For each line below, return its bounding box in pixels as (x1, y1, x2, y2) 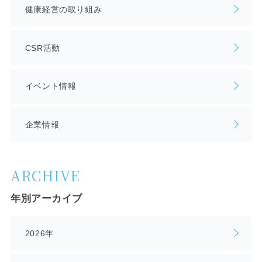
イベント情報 (25, 81, 77, 91)
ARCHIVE (10, 165, 81, 185)
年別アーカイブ (10, 192, 83, 204)
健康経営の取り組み (25, 5, 102, 15)
